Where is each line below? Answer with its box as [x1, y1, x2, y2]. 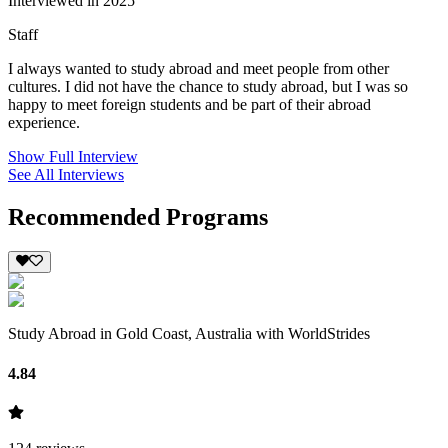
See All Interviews [8, 166, 124, 184]
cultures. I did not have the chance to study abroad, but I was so [8, 78, 408, 96]
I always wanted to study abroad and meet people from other [8, 60, 389, 78]
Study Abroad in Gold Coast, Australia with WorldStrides [8, 325, 370, 343]
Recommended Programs [8, 204, 268, 231]
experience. [8, 114, 80, 132]
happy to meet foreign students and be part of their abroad [8, 96, 371, 114]
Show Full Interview [8, 148, 138, 166]
